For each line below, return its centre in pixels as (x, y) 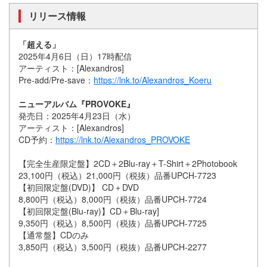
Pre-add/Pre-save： (56, 80)
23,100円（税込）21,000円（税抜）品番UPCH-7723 (117, 176)
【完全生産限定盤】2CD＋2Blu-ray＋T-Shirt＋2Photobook (132, 164)
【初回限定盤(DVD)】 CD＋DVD (79, 187)
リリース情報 (57, 16)
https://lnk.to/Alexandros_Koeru (153, 80)
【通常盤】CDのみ (54, 235)
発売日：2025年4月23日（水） (77, 116)
